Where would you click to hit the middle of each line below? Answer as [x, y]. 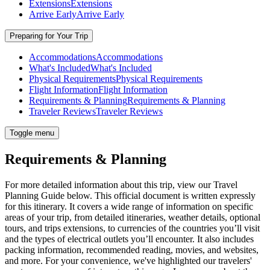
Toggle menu [32, 133]
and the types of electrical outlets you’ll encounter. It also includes [129, 239]
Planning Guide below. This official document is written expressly [130, 196]
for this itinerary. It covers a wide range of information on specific [129, 207]
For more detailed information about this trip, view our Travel [121, 185]
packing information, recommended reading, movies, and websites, [132, 250]
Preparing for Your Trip [49, 36]
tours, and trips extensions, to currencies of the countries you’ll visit [132, 228]
